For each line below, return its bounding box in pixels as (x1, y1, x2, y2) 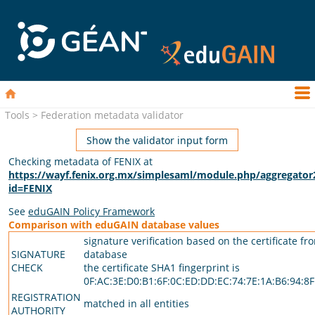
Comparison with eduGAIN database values (8, 218, 219, 231)
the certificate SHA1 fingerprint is (84, 261, 240, 274)
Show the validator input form (86, 133, 228, 147)
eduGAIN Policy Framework (28, 205, 155, 218)
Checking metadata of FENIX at (8, 155, 153, 168)
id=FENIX (8, 181, 52, 195)
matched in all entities (84, 297, 189, 310)
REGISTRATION (11, 290, 81, 304)
